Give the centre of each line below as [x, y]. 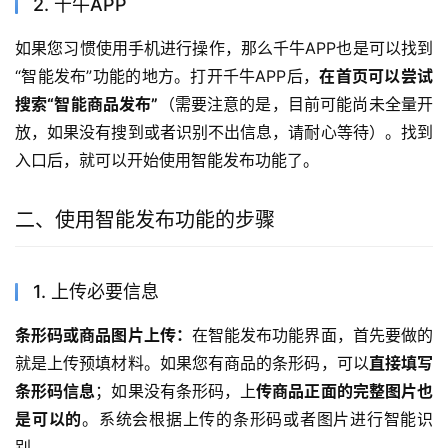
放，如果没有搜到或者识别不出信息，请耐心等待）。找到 [224, 132]
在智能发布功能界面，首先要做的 [312, 335]
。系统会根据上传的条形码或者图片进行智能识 [257, 419]
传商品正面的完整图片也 [345, 391]
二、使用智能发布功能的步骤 [145, 220]
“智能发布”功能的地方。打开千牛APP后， [167, 76]
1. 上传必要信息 [96, 292]
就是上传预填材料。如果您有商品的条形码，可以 [192, 363]
